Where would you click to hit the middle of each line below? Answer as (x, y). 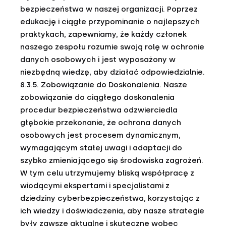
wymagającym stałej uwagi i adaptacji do (101, 148)
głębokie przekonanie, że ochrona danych (101, 123)
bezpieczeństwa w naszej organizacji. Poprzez (109, 9)
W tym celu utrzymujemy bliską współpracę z (107, 173)
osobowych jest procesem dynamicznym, (100, 135)
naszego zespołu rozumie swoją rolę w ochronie (112, 47)
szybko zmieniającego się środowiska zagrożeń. (112, 160)
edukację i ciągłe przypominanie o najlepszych (110, 22)
